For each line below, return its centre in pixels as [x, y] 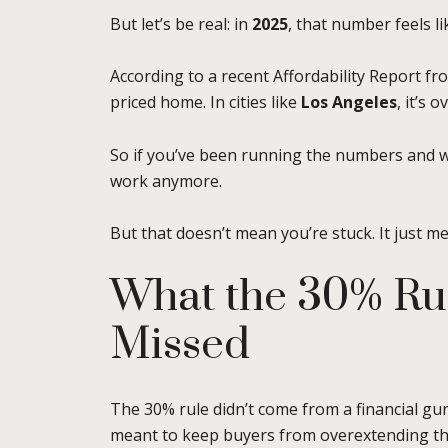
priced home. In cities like [205, 102]
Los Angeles [349, 102]
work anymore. [166, 180]
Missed [180, 345]
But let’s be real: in [181, 23]
